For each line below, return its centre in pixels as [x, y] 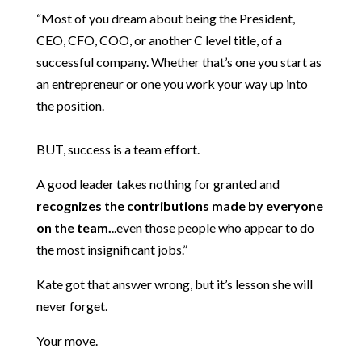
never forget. [72, 306]
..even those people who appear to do [213, 228]
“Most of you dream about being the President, [165, 19]
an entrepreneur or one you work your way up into [172, 84]
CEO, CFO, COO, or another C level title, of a [159, 40]
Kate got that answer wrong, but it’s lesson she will [174, 284]
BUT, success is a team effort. [118, 149]
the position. [70, 106]
